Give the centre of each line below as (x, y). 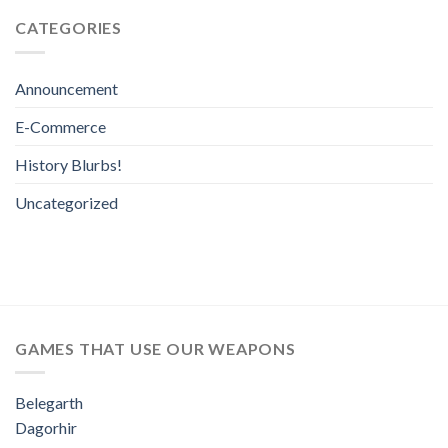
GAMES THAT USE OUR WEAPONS (155, 348)
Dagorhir (46, 428)
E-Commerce (60, 126)
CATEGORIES (68, 28)
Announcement (66, 88)
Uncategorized (66, 202)
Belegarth (49, 403)
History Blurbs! (68, 164)
